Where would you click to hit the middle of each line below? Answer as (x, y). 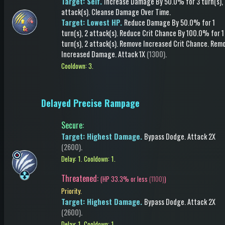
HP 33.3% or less (125, 179)
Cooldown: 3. (77, 66)
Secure (72, 125)
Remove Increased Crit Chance (163, 43)
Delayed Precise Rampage (90, 103)
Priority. (72, 191)
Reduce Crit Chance (148, 33)
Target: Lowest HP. (93, 22)
